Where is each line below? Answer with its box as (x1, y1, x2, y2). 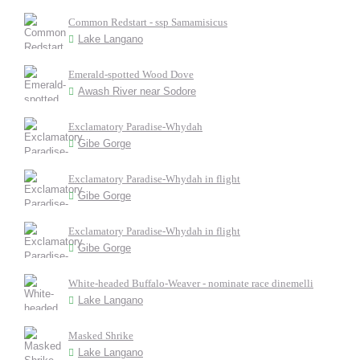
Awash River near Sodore (78, 85, 196, 97)
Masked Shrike (68, 329, 133, 342)
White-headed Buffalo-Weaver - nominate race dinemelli (68, 277, 313, 289)
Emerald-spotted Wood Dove (68, 68, 194, 80)
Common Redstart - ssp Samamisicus (68, 16, 227, 28)
